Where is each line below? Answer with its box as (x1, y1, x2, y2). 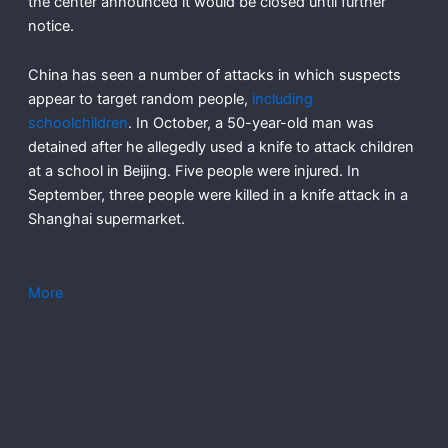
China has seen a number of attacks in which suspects (27, 66, 401, 85)
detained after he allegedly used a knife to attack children (27, 138, 414, 157)
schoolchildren (27, 114, 128, 133)
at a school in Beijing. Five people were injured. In (27, 162, 360, 181)
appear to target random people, (27, 90, 252, 109)
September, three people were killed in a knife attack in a (27, 186, 408, 205)
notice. (27, 16, 74, 35)
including (251, 90, 313, 109)
